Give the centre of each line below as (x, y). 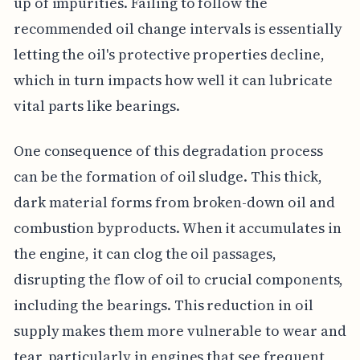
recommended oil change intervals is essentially (178, 28)
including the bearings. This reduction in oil (163, 305)
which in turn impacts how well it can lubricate (173, 80)
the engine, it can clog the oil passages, (145, 253)
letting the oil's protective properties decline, (169, 54)
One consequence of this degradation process (168, 150)
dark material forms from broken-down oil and (174, 202)
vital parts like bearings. (96, 105)
